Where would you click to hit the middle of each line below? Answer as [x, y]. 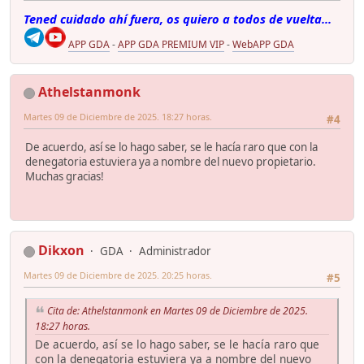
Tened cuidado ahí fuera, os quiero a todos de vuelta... [178, 19]
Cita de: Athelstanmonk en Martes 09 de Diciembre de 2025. [178, 311]
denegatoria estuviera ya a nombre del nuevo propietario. [171, 162]
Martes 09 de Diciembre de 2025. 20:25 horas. [118, 275]
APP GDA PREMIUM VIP [171, 45]
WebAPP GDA [263, 45]
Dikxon [61, 251]
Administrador [175, 251]
